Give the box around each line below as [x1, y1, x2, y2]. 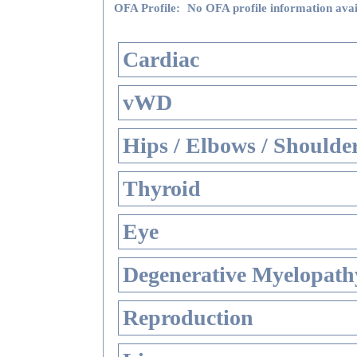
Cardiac [123, 47, 199, 72]
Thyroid [123, 176, 201, 201]
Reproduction [123, 305, 253, 330]
